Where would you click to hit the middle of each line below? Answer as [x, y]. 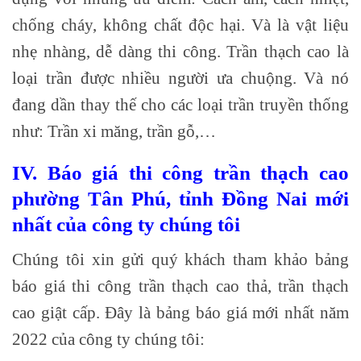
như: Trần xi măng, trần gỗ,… [114, 131]
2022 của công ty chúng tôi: [108, 339]
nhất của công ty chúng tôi [126, 225]
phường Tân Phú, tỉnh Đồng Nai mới [180, 199]
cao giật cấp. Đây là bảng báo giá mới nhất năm [180, 313]
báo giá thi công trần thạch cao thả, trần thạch [180, 286]
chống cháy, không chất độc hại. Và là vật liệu [180, 24]
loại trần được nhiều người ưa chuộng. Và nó [180, 77]
